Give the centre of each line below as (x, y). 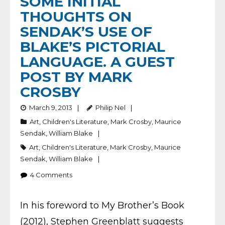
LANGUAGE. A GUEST (97, 62)
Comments (54, 175)
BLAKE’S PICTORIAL (93, 47)
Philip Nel (110, 107)
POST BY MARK (76, 77)
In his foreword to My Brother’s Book (102, 205)
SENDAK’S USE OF (86, 32)
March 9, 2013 (51, 107)
